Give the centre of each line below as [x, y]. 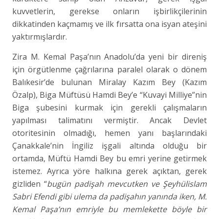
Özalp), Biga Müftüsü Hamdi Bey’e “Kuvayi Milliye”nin [110, 95]
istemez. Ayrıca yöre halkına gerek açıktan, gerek [110, 171]
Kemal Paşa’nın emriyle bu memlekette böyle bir [110, 209]
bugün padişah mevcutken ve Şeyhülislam [127, 184]
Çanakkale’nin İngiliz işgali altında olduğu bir [110, 146]
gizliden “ [30, 184]
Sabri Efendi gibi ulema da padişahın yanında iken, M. [110, 197]
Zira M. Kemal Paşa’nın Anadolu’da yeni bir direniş [110, 57]
